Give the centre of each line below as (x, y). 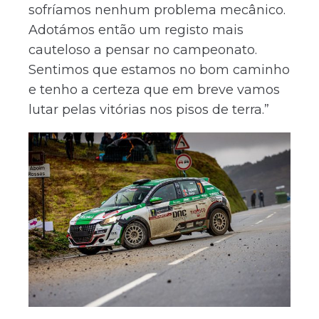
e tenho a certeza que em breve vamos (154, 89)
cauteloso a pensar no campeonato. (143, 49)
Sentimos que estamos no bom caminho (159, 69)
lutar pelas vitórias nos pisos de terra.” (149, 109)
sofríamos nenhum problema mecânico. (157, 10)
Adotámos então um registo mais (136, 30)
